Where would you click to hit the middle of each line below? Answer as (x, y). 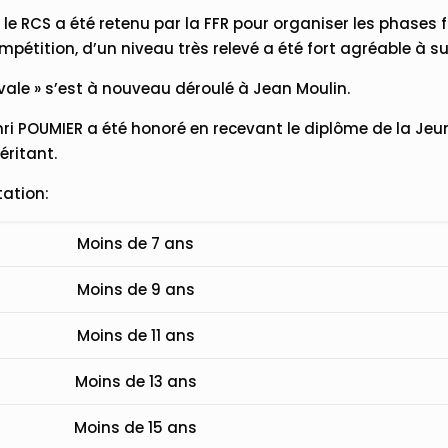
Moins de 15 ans (136, 427)
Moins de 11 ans (135, 335)
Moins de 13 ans (135, 381)
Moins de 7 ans (136, 243)
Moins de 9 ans (135, 289)
